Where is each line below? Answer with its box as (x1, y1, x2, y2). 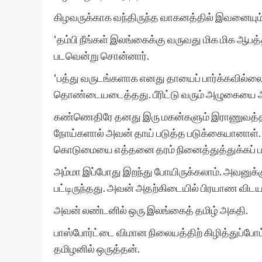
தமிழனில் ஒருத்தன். (54, 242, 140, 255)
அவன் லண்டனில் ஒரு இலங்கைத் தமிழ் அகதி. (54, 204, 248, 216)
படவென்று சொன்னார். (54, 49, 149, 62)
